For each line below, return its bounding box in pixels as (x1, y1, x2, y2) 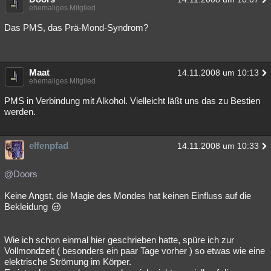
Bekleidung (4, 201, 50, 212)
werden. (4, 106, 36, 117)
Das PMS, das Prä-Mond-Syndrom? (4, 22, 148, 33)
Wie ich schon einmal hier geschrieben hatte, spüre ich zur (4, 235, 234, 245)
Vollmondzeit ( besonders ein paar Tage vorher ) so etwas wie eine (4, 246, 265, 256)
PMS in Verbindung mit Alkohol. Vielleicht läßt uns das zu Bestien (4, 96, 260, 106)
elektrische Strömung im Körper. (4, 256, 131, 267)
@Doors (4, 169, 38, 179)
